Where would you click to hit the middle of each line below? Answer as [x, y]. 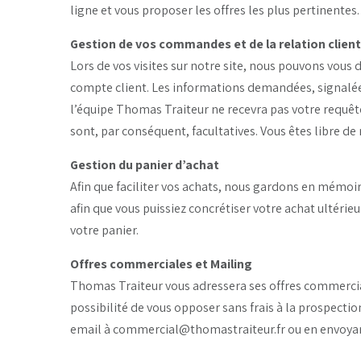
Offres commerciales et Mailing [161, 263]
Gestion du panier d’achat [145, 164]
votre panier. [104, 230]
